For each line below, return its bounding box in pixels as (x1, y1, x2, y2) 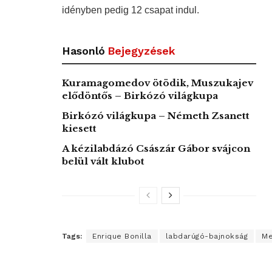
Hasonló (62, 44, 105, 57)
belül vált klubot (62, 155, 144, 167)
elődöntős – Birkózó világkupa (62, 89, 218, 101)
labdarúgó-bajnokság (165, 231, 248, 240)
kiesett (62, 122, 97, 134)
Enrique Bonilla (92, 231, 152, 240)
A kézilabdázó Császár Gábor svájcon (62, 142, 250, 154)
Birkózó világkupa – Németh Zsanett (62, 109, 250, 121)
